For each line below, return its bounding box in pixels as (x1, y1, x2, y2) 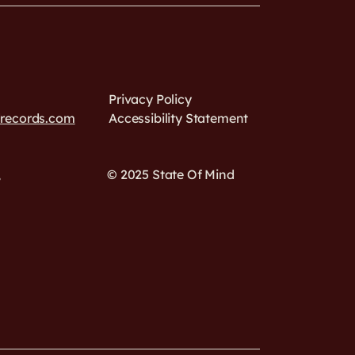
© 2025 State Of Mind (107, 166, 235, 182)
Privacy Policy (109, 91, 192, 107)
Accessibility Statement (109, 110, 249, 126)
